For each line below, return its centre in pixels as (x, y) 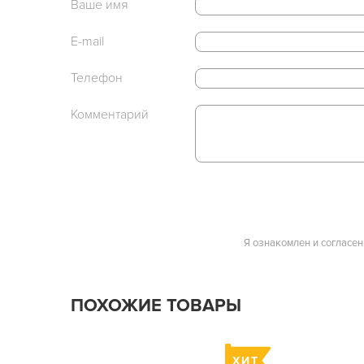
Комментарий (110, 115)
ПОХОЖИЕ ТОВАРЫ (156, 306)
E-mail (87, 41)
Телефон (97, 78)
